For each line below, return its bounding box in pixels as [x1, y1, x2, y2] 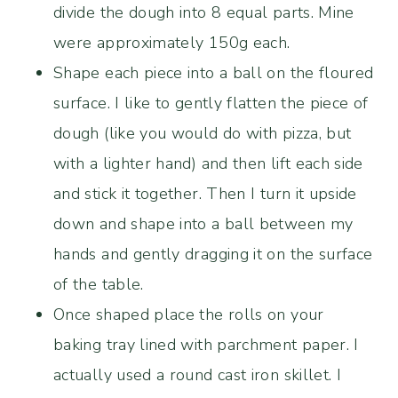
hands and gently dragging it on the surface [53, 243, 373, 265]
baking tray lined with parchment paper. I [53, 333, 359, 355]
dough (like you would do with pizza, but [53, 122, 352, 144]
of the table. [53, 273, 144, 295]
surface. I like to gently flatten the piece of [53, 92, 369, 114]
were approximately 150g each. [53, 31, 291, 53]
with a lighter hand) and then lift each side [53, 152, 363, 174]
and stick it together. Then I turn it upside [53, 182, 357, 204]
